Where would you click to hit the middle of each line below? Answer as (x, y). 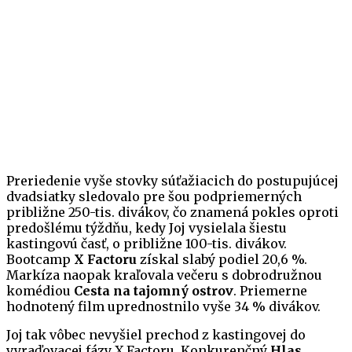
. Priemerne (270, 291)
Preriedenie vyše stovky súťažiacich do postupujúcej (172, 181)
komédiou (40, 291)
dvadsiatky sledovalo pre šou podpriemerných (154, 197)
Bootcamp (40, 260)
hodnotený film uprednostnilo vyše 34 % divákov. (163, 307)
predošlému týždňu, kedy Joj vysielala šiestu (147, 228)
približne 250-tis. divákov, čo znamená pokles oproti (172, 213)
